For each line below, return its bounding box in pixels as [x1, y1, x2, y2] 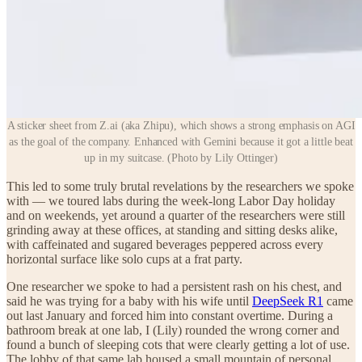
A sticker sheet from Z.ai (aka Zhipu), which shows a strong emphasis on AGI [6, 120, 356, 133]
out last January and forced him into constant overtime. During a [6, 309, 333, 323]
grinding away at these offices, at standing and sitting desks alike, [6, 223, 338, 238]
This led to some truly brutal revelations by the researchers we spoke [6, 179, 354, 194]
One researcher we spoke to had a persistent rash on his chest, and [6, 280, 342, 294]
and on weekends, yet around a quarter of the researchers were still [6, 208, 345, 223]
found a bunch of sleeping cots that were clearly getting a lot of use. [6, 338, 350, 352]
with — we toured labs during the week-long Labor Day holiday [6, 194, 335, 208]
